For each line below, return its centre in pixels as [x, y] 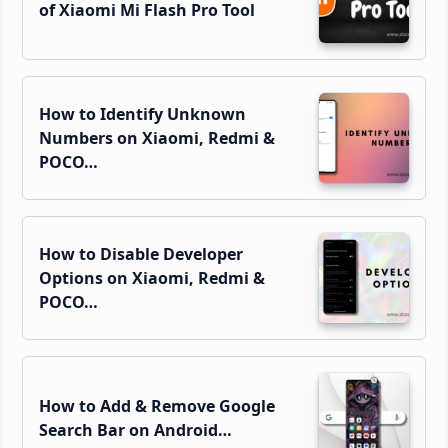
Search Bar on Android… [135, 429]
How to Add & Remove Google [157, 405]
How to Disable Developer [141, 253]
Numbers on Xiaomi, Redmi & [157, 137]
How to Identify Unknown [142, 113]
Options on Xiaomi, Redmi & [152, 277]
